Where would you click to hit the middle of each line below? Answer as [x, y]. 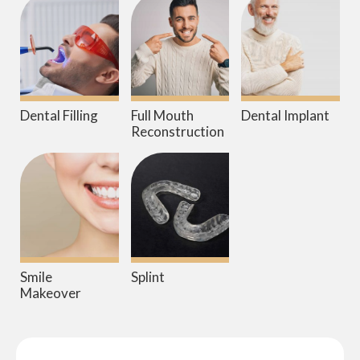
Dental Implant [286, 116]
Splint [147, 277]
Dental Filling [59, 116]
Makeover [51, 293]
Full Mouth [162, 116]
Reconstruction [177, 132]
